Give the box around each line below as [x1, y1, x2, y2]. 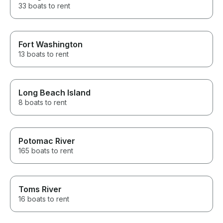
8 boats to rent [18, 98, 67, 107]
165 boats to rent [18, 146, 73, 155]
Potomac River [18, 136, 75, 146]
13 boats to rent [18, 50, 69, 59]
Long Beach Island [18, 88, 91, 98]
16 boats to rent [18, 195, 69, 204]
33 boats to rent [18, 1, 70, 10]
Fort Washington [18, 39, 83, 50]
